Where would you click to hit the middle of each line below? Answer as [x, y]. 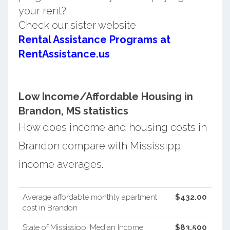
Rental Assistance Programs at [94, 39]
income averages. [61, 164]
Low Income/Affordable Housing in [106, 96]
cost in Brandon [50, 208]
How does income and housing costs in [112, 127]
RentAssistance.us [64, 54]
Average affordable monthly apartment [90, 197]
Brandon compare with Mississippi [101, 146]
